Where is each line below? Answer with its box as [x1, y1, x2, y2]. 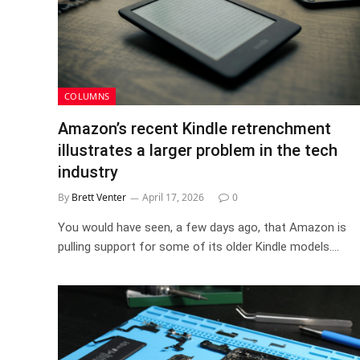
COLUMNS [64, 89, 110, 102]
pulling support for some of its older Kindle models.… [58, 239, 339, 254]
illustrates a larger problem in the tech [58, 140, 337, 160]
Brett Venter [72, 190, 126, 204]
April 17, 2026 [142, 190, 204, 204]
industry [58, 162, 118, 182]
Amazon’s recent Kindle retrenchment [58, 118, 331, 138]
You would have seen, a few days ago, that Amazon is [58, 219, 346, 235]
